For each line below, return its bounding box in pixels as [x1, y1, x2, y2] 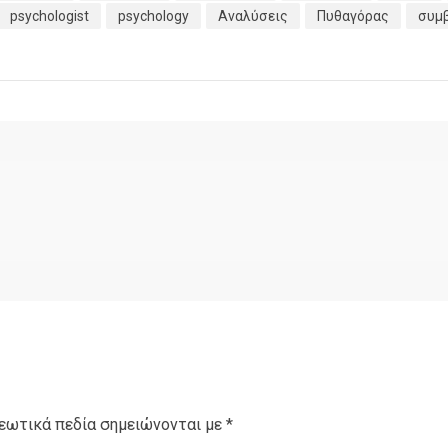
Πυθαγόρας [317, 8, 389, 24]
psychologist [10, 8, 89, 24]
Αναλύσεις [218, 8, 288, 24]
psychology [118, 8, 189, 24]
